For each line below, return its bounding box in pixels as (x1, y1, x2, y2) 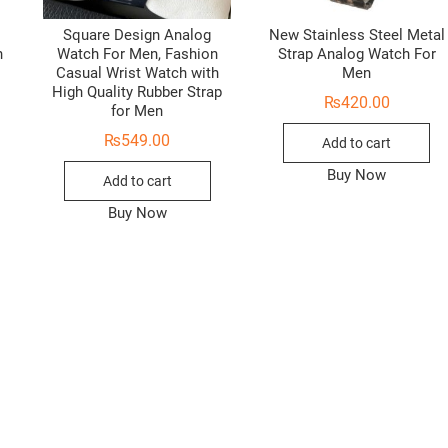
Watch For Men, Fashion (56, 45, 218, 64)
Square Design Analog (63, 26, 212, 45)
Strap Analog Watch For (277, 45, 436, 64)
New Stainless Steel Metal (268, 26, 445, 45)
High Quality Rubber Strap (52, 83, 223, 102)
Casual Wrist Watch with (55, 64, 219, 83)
